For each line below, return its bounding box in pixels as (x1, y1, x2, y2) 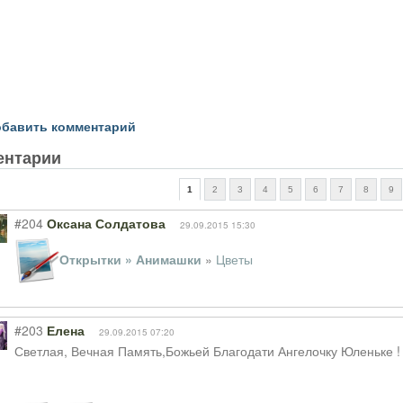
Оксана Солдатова (46, 217, 166, 231)
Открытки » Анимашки (58, 249, 201, 268)
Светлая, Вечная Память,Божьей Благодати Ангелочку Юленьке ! (13, 342, 400, 360)
